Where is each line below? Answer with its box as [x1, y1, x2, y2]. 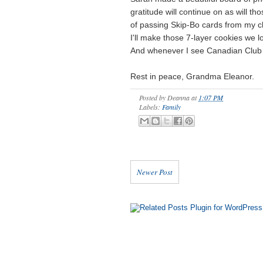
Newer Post [137, 167, 173, 177]
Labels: [139, 102, 162, 112]
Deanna [167, 93, 190, 102]
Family [162, 102, 181, 112]
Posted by [139, 93, 167, 102]
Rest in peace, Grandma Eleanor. [130, 71, 254, 81]
